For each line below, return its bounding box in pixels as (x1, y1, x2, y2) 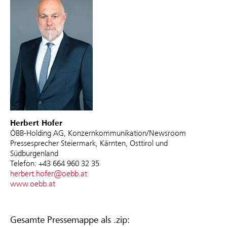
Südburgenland (10, 148, 58, 158)
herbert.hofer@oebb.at (10, 168, 87, 178)
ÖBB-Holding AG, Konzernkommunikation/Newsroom (10, 128, 186, 138)
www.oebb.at (10, 178, 55, 188)
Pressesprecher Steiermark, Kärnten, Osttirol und (10, 138, 168, 148)
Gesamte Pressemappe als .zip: (10, 213, 130, 226)
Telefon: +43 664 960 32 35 (10, 158, 99, 168)
